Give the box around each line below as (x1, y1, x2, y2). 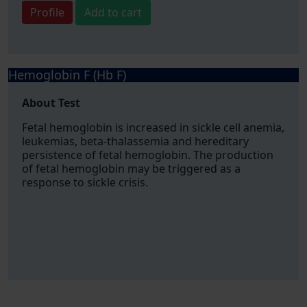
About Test (22, 95, 80, 110)
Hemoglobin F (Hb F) (8, 66, 126, 83)
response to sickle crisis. (22, 175, 148, 190)
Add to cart (84, 5, 142, 20)
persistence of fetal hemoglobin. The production (22, 147, 273, 162)
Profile (30, 5, 64, 20)
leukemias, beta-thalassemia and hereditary (22, 134, 249, 149)
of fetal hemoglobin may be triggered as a (22, 161, 241, 176)
